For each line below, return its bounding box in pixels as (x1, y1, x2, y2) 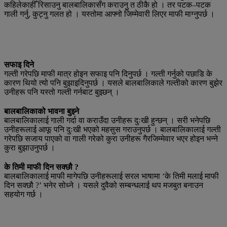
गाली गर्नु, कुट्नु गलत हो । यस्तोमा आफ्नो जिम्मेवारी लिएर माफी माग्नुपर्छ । (4, 9, 215, 18)
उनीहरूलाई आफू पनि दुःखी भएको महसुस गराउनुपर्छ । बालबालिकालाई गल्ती (4, 125, 221, 134)
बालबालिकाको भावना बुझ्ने (4, 106, 79, 116)
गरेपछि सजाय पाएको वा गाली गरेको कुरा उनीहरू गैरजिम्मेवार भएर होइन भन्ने (4, 134, 218, 143)
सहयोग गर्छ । (4, 190, 43, 199)
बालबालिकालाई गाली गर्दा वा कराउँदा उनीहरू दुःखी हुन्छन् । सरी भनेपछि (4, 116, 210, 125)
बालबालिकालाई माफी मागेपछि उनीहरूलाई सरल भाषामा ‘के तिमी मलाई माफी (4, 171, 219, 180)
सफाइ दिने (4, 60, 34, 69)
